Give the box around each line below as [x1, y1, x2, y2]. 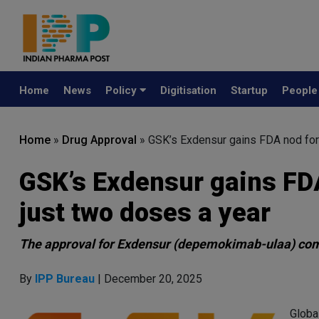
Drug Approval [62, 133, 137, 147]
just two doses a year [19, 198, 271, 228]
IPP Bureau [35, 272, 98, 286]
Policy [105, 84, 140, 97]
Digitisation [160, 84, 216, 97]
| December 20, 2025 [98, 272, 202, 286]
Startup [231, 84, 268, 97]
